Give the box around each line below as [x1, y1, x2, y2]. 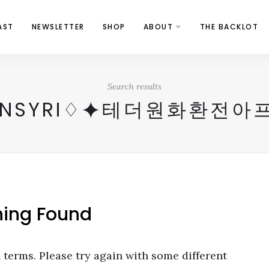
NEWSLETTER [31, 22, 85, 32]
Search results [107, 81, 162, 92]
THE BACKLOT [199, 22, 259, 32]
